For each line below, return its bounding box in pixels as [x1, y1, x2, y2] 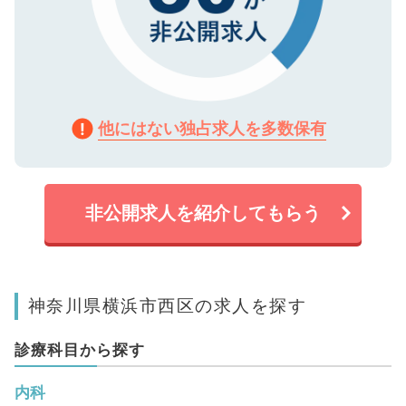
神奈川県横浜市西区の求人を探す [27, 294, 307, 316]
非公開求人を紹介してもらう [85, 201, 321, 224]
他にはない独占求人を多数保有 [98, 118, 326, 138]
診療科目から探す [14, 340, 145, 359]
